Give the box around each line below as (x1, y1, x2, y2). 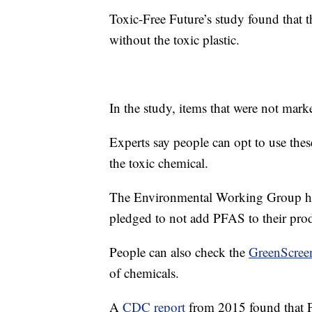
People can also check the (109, 242, 249, 260)
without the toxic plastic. (109, 30, 240, 48)
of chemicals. (109, 263, 179, 281)
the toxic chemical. (109, 153, 208, 171)
